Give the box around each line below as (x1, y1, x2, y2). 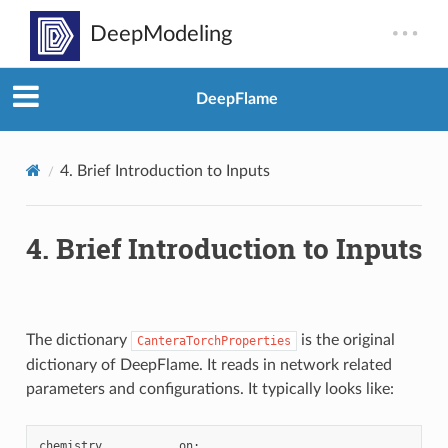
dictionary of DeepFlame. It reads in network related (25, 356, 392, 373)
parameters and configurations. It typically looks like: (25, 380, 394, 397)
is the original (296, 331, 395, 348)
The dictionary (25, 331, 131, 348)
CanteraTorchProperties (136, 333, 291, 348)
